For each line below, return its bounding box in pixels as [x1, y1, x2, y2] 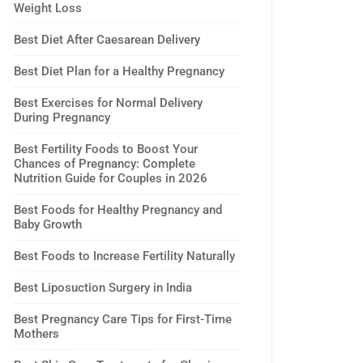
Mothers [14, 327, 59, 341]
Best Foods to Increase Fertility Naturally [14, 249, 235, 263]
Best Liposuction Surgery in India [14, 280, 192, 295]
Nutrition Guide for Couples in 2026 [14, 171, 207, 186]
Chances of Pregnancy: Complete [14, 156, 195, 171]
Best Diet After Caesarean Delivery [14, 32, 200, 47]
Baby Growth [14, 217, 82, 232]
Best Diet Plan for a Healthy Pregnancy [14, 64, 224, 79]
